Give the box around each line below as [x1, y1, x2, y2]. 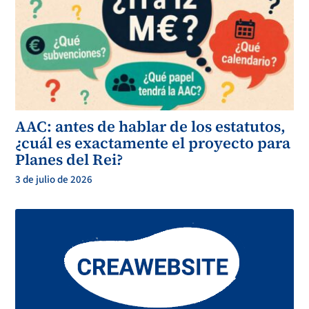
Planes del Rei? [15, 148, 123, 170]
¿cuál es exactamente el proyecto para [15, 132, 291, 153]
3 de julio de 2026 [15, 172, 93, 187]
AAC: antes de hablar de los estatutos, [15, 115, 286, 137]
